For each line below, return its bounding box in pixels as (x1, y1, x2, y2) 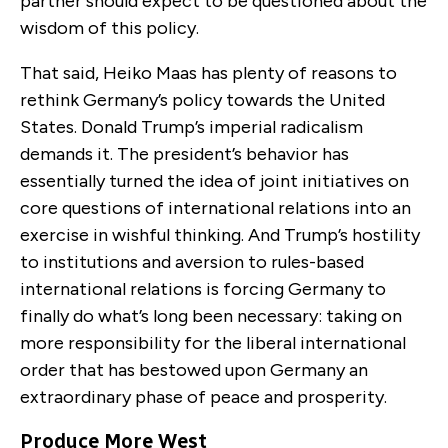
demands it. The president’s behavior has (20, 142, 349, 165)
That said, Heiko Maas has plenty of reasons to (20, 61, 397, 84)
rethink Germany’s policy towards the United (20, 88, 385, 111)
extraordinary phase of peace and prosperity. (20, 385, 387, 408)
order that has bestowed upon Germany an (20, 358, 368, 381)
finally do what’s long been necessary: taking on (20, 304, 402, 327)
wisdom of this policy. (20, 16, 199, 39)
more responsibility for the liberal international (20, 331, 406, 354)
